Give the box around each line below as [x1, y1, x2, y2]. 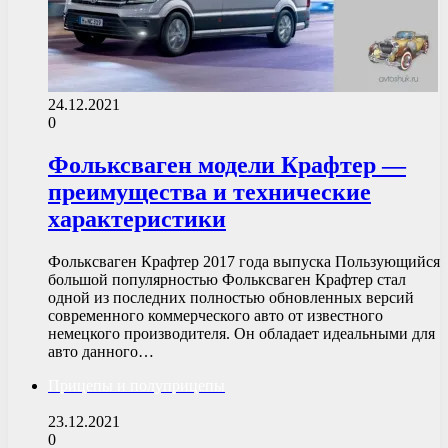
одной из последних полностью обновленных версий [48, 289, 414, 307]
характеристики [48, 206, 226, 233]
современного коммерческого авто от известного [48, 307, 383, 325]
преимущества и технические [48, 179, 371, 206]
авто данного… [48, 343, 154, 361]
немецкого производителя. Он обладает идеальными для [48, 325, 435, 343]
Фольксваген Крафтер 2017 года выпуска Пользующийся [48, 253, 440, 271]
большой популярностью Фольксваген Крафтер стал [48, 271, 406, 289]
